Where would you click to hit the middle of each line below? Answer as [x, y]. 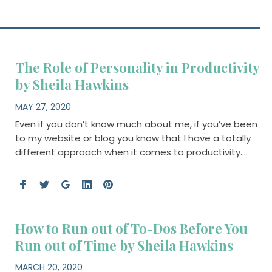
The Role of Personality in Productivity [137, 67]
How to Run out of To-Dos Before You [131, 228]
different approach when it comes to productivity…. [131, 152]
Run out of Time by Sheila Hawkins [124, 245]
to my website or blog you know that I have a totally [133, 138]
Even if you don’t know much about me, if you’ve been [136, 124]
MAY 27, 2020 [43, 107]
